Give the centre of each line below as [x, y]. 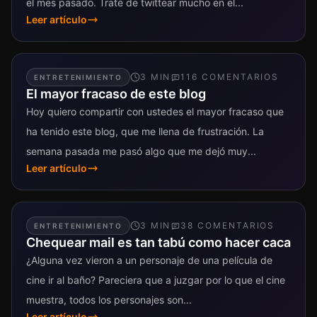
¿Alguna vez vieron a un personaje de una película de [149, 260]
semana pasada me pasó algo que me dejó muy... [141, 151]
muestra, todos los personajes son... [109, 299]
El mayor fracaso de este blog [116, 93]
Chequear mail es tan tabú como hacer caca [158, 242]
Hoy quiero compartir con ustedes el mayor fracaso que [155, 111]
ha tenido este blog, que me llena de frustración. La [145, 131]
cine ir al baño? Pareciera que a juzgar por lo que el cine [156, 279]
